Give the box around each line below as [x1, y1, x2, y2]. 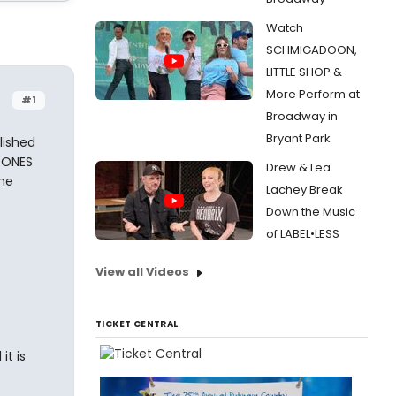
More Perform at [266, 86, 360, 103]
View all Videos [95, 263, 189, 280]
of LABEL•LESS [266, 225, 339, 242]
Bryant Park [266, 130, 331, 147]
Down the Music [266, 203, 355, 220]
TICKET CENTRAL [95, 317, 179, 331]
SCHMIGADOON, [266, 42, 357, 58]
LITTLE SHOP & [266, 64, 342, 80]
